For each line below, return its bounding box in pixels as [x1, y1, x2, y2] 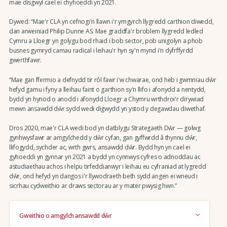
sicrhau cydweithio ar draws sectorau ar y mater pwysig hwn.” [9, 181, 177, 190]
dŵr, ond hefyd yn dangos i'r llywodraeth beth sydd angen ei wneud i [9, 171, 198, 180]
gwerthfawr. [9, 56, 42, 65]
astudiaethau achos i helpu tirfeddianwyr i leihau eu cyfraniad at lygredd [9, 162, 206, 171]
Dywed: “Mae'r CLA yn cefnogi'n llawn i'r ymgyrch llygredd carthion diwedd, [9, 17, 214, 26]
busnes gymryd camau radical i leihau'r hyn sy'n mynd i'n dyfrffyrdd [9, 46, 194, 55]
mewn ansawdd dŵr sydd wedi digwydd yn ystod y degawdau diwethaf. [9, 104, 206, 113]
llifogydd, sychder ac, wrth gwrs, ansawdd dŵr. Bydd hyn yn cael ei [9, 142, 191, 152]
